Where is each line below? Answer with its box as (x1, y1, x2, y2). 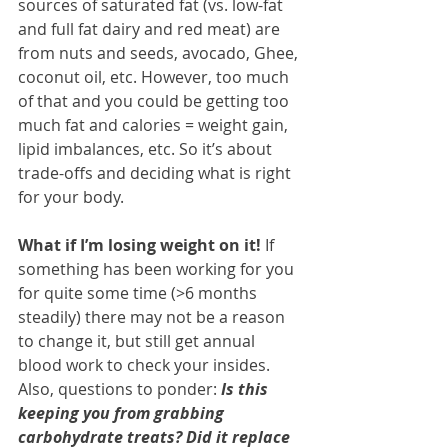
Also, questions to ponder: (18, 378, 221, 401)
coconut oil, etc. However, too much (18, 66, 293, 89)
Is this (221, 378, 272, 401)
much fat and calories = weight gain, (18, 114, 292, 137)
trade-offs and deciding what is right (18, 162, 295, 185)
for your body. (18, 186, 124, 209)
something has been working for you (18, 258, 298, 281)
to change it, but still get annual (18, 330, 259, 353)
